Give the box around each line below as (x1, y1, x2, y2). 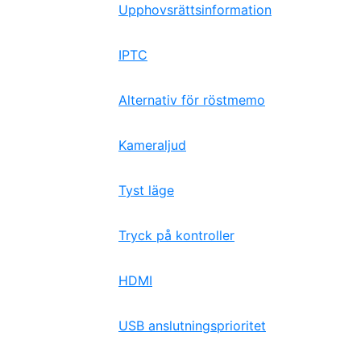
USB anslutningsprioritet (118, 317, 266, 334)
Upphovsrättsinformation (118, 2, 272, 18)
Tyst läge (118, 182, 174, 198)
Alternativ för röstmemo (118, 92, 265, 108)
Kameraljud (118, 137, 186, 153)
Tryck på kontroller (118, 227, 234, 243)
